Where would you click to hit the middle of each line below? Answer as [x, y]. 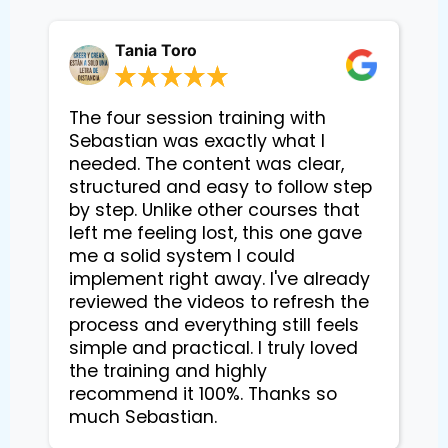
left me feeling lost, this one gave [215, 233]
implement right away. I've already [219, 279]
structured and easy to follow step [220, 187]
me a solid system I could [182, 256]
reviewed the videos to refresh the [219, 302]
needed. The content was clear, [206, 164]
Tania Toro [156, 51]
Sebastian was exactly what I [197, 141]
